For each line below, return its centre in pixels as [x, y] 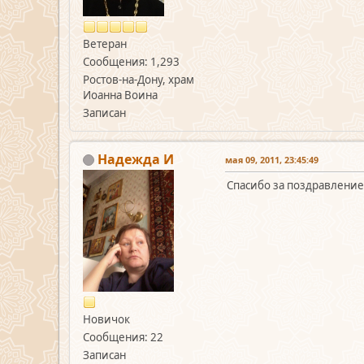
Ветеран [105, 43]
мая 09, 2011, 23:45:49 [272, 159]
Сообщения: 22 [123, 337]
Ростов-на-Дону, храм [139, 79]
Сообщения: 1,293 [131, 61]
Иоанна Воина [120, 95]
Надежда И [136, 159]
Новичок [106, 319]
